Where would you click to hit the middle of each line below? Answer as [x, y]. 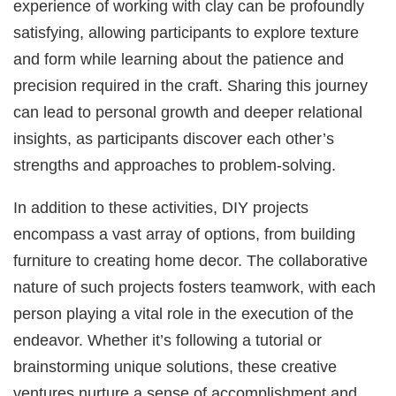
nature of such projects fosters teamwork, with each [195, 287]
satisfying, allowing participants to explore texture [187, 32]
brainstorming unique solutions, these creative [175, 366]
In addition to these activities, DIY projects [161, 207]
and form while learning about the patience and [179, 58]
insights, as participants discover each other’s [174, 138]
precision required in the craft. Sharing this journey [191, 85]
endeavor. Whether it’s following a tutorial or [168, 340]
